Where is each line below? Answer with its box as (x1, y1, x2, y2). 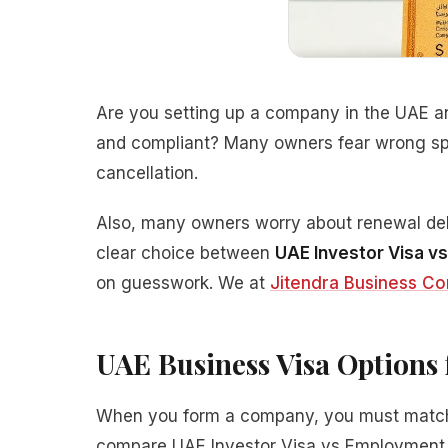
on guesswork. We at (96, 273, 270, 293)
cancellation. (96, 163, 198, 183)
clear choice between (96, 243, 275, 263)
